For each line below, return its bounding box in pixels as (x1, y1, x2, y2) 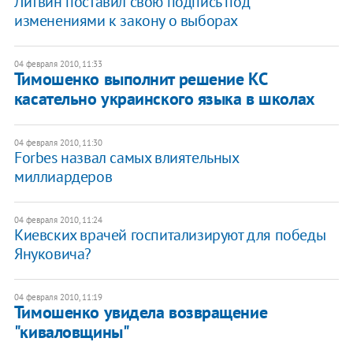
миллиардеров (13, 165, 113, 187)
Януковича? (13, 243, 91, 264)
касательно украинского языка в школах (13, 87, 315, 110)
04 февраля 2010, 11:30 (13, 136, 102, 148)
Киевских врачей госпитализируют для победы (13, 224, 326, 245)
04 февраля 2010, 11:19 (13, 291, 102, 303)
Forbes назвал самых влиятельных (13, 147, 239, 168)
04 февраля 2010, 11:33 (13, 58, 102, 69)
